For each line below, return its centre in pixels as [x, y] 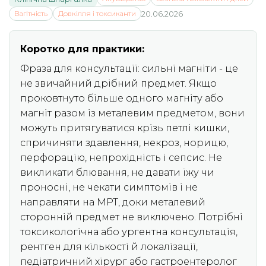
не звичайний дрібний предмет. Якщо [118, 84]
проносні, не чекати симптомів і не [109, 188]
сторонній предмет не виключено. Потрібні [132, 217]
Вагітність [31, 14]
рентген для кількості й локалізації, [109, 247]
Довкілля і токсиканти [97, 14]
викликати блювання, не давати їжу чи [117, 173]
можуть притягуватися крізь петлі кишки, [125, 128]
